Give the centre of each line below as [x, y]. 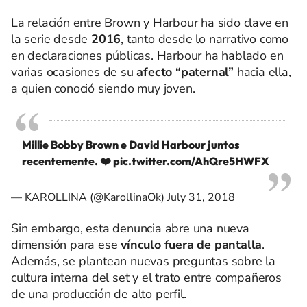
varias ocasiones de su [74, 72]
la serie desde [51, 39]
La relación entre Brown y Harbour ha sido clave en [150, 23]
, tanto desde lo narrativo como [205, 39]
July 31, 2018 [201, 197]
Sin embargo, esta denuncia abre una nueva [130, 228]
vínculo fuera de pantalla [190, 245]
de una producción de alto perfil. [99, 294]
